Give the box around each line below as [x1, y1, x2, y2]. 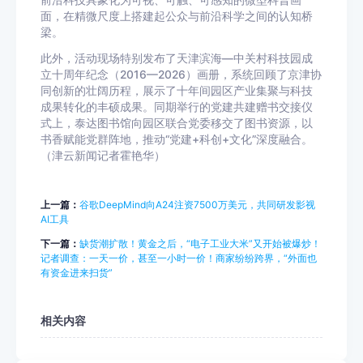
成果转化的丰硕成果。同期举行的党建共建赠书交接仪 [41, 100, 313, 113]
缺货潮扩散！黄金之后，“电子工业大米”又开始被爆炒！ [79, 237, 321, 250]
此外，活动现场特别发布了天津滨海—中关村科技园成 [41, 52, 313, 65]
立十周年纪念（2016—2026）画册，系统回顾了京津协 [41, 68, 322, 81]
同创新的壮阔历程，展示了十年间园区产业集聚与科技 [41, 84, 313, 97]
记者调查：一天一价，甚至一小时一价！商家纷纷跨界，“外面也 [41, 252, 317, 264]
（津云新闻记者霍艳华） [41, 149, 165, 162]
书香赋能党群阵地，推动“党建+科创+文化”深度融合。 [41, 133, 313, 146]
